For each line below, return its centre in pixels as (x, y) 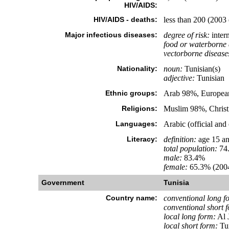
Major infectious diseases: (111, 35)
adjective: (179, 78)
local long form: (189, 216)
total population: (190, 148)
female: (175, 167)
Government (63, 182)
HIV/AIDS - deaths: (125, 19)
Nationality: (137, 68)
